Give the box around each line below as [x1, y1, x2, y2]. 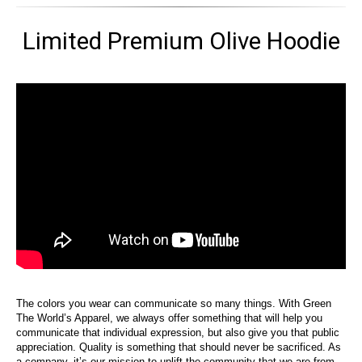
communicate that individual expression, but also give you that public [16, 326, 339, 339]
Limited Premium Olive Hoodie [22, 26, 340, 55]
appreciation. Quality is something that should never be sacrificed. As [16, 341, 341, 354]
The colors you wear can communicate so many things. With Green [16, 297, 331, 310]
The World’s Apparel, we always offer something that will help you [16, 312, 322, 325]
